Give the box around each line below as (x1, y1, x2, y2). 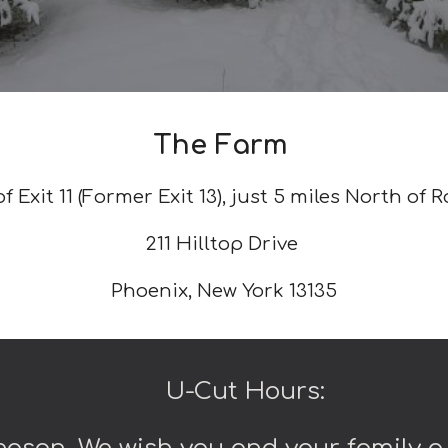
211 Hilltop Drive (145, 234, 303, 254)
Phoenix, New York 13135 (111, 281, 337, 301)
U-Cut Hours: (116, 378, 332, 405)
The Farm (152, 131, 296, 160)
